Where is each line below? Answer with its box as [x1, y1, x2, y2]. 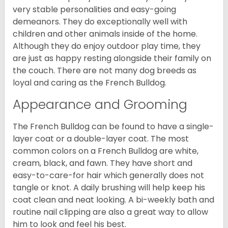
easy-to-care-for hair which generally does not [13, 169, 204, 182]
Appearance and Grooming [13, 96, 187, 114]
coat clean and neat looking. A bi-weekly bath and [13, 194, 214, 206]
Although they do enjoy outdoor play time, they [13, 40, 201, 52]
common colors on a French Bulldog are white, [13, 145, 198, 157]
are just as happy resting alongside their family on [13, 52, 211, 65]
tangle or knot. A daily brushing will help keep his [13, 182, 205, 194]
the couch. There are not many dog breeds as [13, 65, 196, 77]
